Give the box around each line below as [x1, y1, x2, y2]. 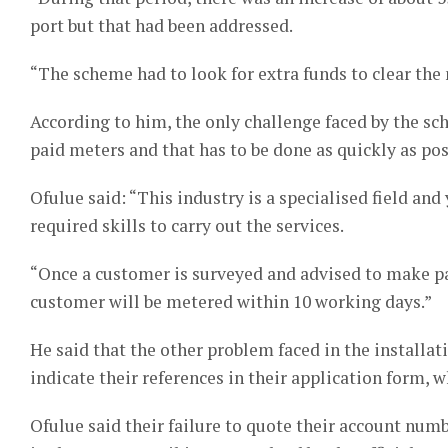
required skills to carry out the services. [30, 213, 344, 237]
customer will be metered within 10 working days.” [30, 289, 432, 313]
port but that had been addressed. [30, 13, 293, 37]
